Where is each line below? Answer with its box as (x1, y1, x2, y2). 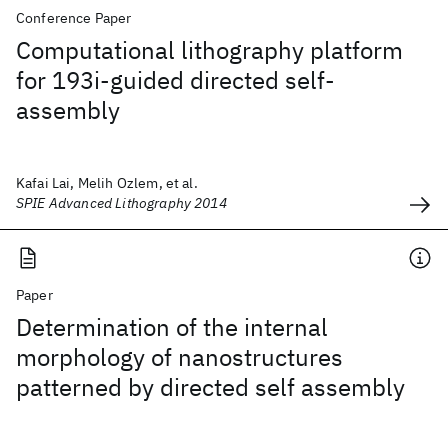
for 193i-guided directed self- (16, 64, 335, 96)
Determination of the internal (16, 311, 328, 343)
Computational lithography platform (16, 34, 403, 66)
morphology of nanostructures (16, 341, 343, 373)
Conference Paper (16, 9, 132, 27)
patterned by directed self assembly (16, 371, 405, 403)
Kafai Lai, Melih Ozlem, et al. (16, 174, 198, 192)
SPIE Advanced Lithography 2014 (16, 194, 227, 212)
